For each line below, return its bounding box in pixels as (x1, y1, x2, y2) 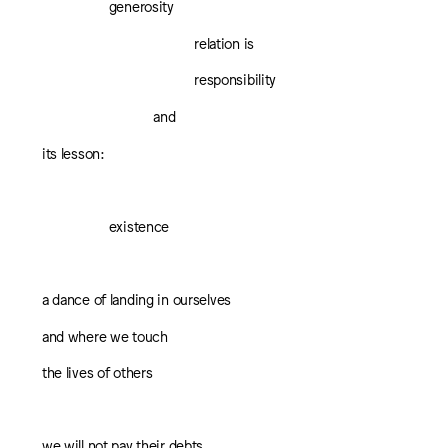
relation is (194, 33, 254, 51)
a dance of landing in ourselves (41, 289, 231, 307)
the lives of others (41, 363, 153, 381)
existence (108, 216, 170, 234)
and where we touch (41, 326, 168, 344)
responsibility (194, 70, 277, 88)
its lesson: (41, 143, 105, 161)
